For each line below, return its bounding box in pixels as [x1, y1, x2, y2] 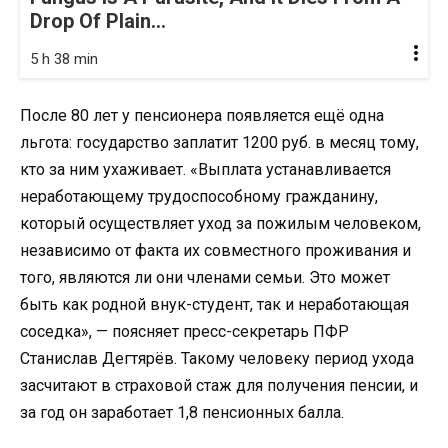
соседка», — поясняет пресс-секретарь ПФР [20, 322, 349, 342]
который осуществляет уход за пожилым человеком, [20, 214, 421, 234]
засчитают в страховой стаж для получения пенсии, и [20, 376, 418, 396]
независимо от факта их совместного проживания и [20, 241, 411, 261]
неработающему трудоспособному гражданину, [20, 187, 378, 207]
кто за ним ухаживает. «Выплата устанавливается [20, 160, 391, 180]
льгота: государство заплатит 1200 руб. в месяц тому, [20, 133, 419, 153]
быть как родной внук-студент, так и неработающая [20, 295, 409, 315]
